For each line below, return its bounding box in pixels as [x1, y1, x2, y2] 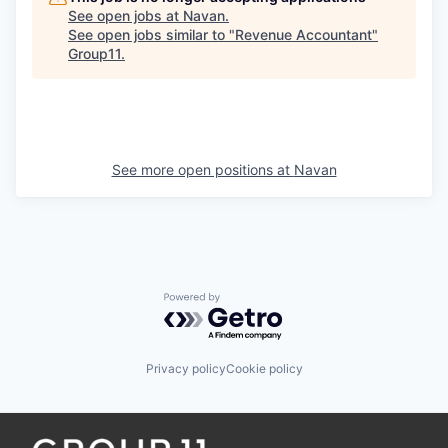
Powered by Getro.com [163, 291, 339, 312]
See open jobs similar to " [68, 25, 235, 43]
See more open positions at [111, 160, 294, 178]
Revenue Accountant [235, 25, 372, 43]
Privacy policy [145, 361, 226, 377]
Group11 [68, 44, 121, 62]
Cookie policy [225, 361, 303, 377]
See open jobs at [68, 6, 183, 24]
